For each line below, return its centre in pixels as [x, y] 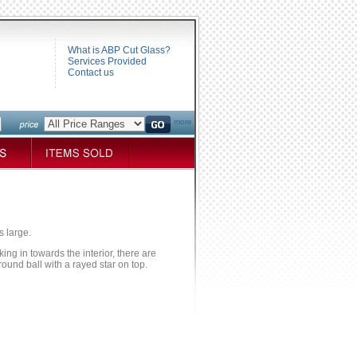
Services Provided [107, 61]
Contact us [91, 73]
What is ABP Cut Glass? [119, 50]
